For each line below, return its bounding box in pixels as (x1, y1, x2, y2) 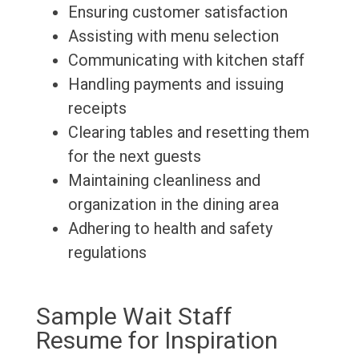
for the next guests (67, 147, 201, 167)
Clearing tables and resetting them (67, 123, 309, 143)
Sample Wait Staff (35, 302, 232, 331)
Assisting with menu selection (67, 26, 279, 46)
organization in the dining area (67, 195, 279, 215)
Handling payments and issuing (67, 75, 284, 95)
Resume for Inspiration (35, 326, 278, 355)
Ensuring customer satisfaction (67, 2, 288, 22)
